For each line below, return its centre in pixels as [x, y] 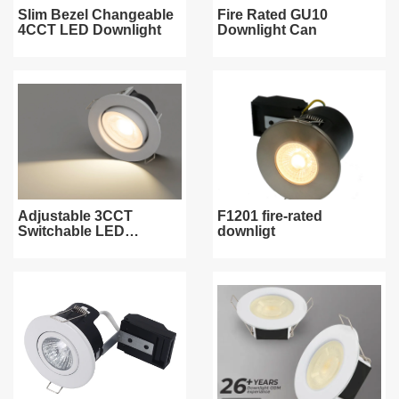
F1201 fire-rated [270, 216]
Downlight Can [267, 30]
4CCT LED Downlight [90, 30]
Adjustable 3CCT [75, 216]
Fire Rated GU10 [273, 15]
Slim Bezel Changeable [96, 15]
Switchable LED [71, 231]
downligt [246, 231]
